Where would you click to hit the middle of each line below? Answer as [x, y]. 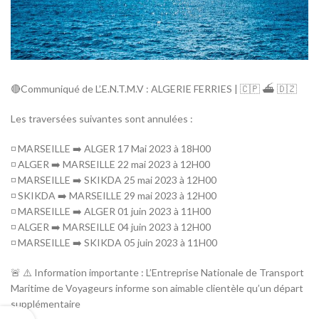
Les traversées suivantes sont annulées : [102, 119]
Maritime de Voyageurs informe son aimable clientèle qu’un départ [157, 288]
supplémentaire [46, 304]
